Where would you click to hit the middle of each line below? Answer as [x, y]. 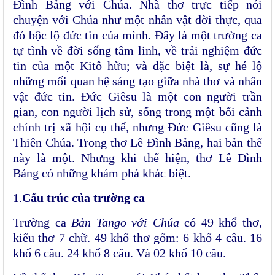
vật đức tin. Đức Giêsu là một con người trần [137, 97]
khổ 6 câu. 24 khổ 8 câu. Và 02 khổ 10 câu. [119, 253]
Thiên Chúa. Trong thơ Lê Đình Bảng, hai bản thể [137, 143]
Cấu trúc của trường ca [83, 198]
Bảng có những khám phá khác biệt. [102, 173]
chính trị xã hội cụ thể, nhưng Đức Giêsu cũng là [137, 127]
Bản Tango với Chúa [128, 223]
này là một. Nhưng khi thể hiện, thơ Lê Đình [137, 158]
